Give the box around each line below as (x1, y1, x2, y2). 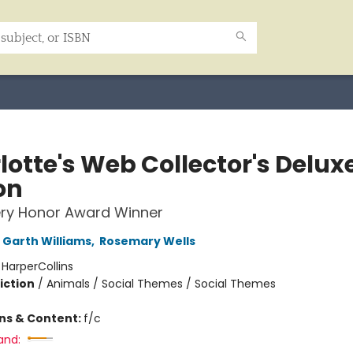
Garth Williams (2, 233, 91, 249)
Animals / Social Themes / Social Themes (46, 276, 276, 292)
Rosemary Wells (98, 233, 195, 249)
